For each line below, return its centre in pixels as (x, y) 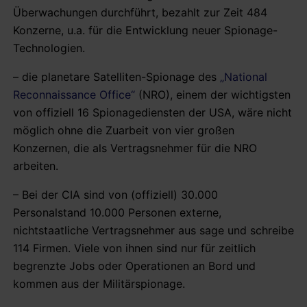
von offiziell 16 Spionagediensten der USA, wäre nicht (152, 112)
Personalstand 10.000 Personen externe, (117, 212)
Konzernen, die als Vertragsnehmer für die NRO (135, 148)
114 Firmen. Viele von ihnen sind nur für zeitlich (134, 248)
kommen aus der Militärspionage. (99, 283)
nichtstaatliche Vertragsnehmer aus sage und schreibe (153, 230)
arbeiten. (36, 165)
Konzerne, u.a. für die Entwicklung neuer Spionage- (145, 30)
